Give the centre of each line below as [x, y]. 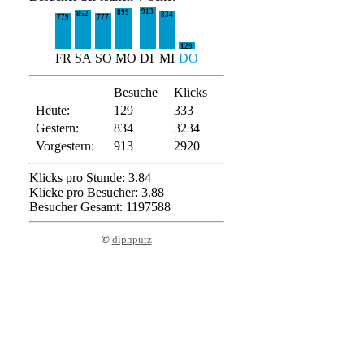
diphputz [132, 239]
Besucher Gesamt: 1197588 [100, 207]
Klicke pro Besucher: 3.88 [96, 192]
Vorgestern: [65, 146]
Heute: [52, 110]
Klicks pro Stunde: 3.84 [90, 178]
